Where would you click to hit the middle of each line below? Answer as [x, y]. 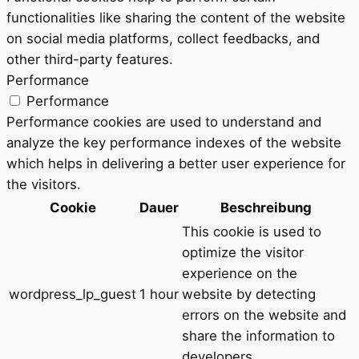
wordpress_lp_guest [73, 294]
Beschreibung [266, 207]
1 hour [159, 294]
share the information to [258, 335]
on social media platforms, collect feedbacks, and [163, 38]
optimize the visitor [243, 252]
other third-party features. [90, 59]
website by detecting [249, 294]
